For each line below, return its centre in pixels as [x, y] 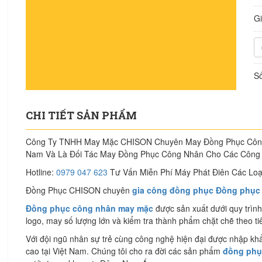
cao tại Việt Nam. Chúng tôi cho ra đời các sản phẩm [124, 251]
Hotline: [41, 172]
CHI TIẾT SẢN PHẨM [81, 115]
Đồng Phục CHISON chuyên [79, 190]
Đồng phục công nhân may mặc [89, 208]
